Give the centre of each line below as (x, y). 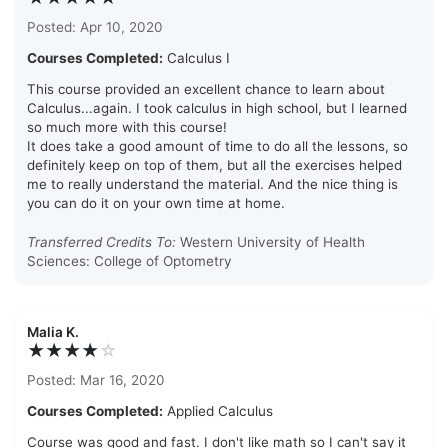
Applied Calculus (218, 411)
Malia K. (53, 332)
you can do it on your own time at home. (156, 203)
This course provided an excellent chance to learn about (206, 89)
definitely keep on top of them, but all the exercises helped (214, 165)
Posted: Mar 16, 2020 (96, 380)
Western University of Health (270, 242)
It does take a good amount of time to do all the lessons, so (217, 146)
